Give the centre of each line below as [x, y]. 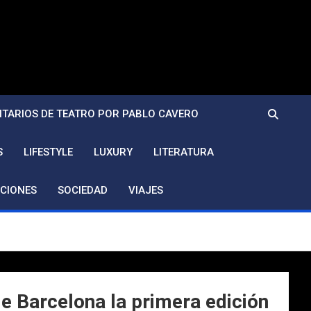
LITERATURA [184, 152]
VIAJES [146, 190]
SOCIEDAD [83, 190]
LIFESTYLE [48, 152]
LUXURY [113, 152]
